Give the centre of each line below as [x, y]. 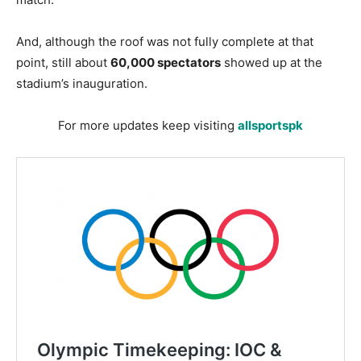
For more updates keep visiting [148, 126]
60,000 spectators [166, 63]
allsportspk [270, 126]
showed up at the [272, 63]
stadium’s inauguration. [82, 84]
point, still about [63, 63]
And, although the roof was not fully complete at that [165, 42]
